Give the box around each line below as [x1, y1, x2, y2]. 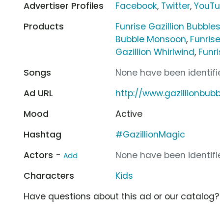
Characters [24, 169, 74, 182]
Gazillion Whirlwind [115, 46, 195, 58]
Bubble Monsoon [115, 33, 187, 45]
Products [24, 20, 64, 32]
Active [115, 108, 143, 120]
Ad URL [24, 87, 53, 99]
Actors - [24, 149, 63, 161]
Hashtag [24, 128, 61, 140]
